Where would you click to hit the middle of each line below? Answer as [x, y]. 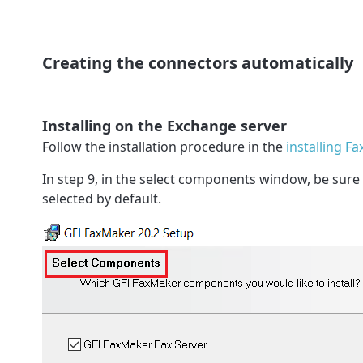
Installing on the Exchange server [164, 126]
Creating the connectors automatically [198, 62]
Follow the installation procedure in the [164, 146]
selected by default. [105, 198]
